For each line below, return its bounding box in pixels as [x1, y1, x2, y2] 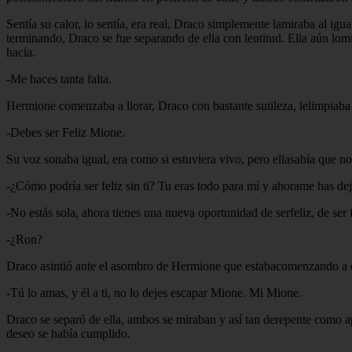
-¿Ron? [6, 232, 42, 246]
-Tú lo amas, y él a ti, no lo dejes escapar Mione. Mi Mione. [6, 285, 302, 299]
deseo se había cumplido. [6, 326, 130, 340]
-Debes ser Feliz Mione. [6, 125, 125, 139]
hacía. [6, 45, 35, 59]
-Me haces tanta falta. [6, 71, 112, 86]
